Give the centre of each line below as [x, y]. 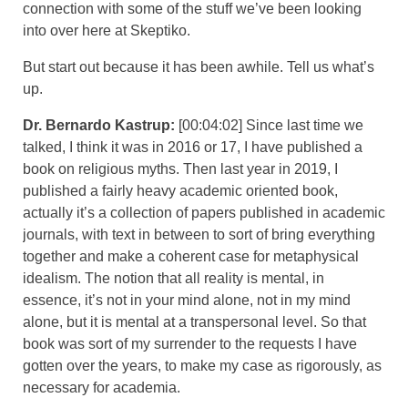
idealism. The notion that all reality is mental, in [173, 278]
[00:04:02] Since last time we [271, 125]
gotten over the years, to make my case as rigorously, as [202, 365]
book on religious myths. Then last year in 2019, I [180, 168]
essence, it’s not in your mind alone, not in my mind [187, 300]
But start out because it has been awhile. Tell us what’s [199, 66]
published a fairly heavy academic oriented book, [180, 190]
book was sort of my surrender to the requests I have [190, 343]
